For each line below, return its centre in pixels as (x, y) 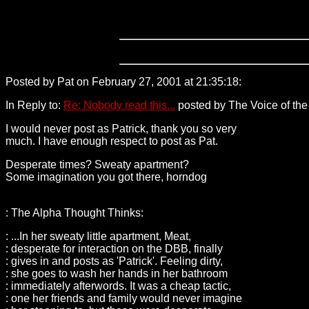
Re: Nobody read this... (119, 105)
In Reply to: (34, 105)
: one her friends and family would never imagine (124, 298)
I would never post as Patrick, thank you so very (121, 128)
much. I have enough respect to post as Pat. (112, 141)
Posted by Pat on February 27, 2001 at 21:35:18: (123, 81)
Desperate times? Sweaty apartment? (97, 164)
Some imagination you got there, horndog (106, 177)
